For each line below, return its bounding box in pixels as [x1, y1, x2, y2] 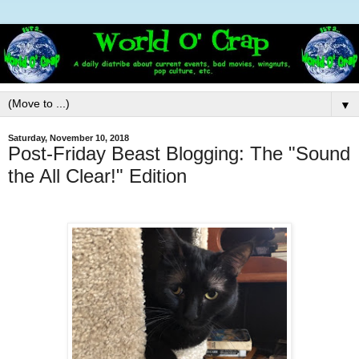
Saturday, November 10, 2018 [8, 133, 129, 143]
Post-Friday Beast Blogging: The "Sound [8, 143, 350, 165]
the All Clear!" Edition [8, 165, 187, 188]
